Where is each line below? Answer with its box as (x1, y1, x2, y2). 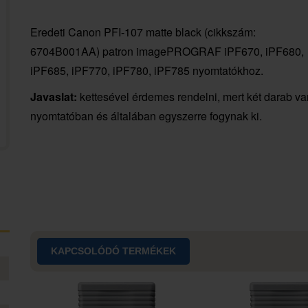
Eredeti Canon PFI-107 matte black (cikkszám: (30, 24, 256, 40)
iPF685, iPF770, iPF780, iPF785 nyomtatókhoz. (30, 63, 263, 78)
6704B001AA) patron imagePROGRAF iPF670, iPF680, (30, 43, 304, 59)
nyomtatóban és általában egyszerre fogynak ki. (30, 108, 262, 124)
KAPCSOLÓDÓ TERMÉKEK (51, 245, 176, 256)
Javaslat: (30, 89, 80, 104)
